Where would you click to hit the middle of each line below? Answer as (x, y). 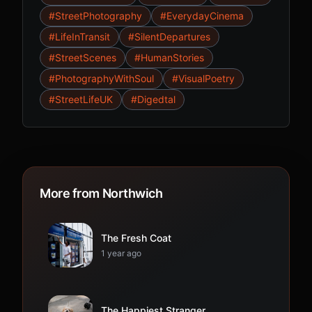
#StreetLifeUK (81, 100)
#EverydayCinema (202, 16)
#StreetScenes (83, 58)
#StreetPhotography (95, 16)
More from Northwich (101, 194)
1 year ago (121, 253)
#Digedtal (153, 100)
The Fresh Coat (136, 238)
